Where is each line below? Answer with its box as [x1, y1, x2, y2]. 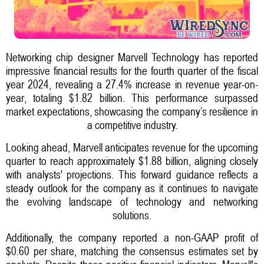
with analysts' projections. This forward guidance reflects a [6, 167, 258, 181]
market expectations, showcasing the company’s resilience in [6, 104, 258, 118]
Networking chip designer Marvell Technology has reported [6, 50, 258, 64]
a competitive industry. [87, 118, 177, 131]
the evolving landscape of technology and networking [6, 194, 258, 208]
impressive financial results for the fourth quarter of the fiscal [6, 64, 258, 77]
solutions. [113, 208, 151, 222]
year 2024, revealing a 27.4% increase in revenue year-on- [6, 77, 258, 91]
